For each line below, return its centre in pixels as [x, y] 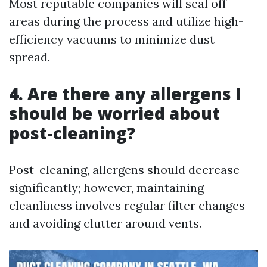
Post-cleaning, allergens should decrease [124, 170]
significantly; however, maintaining [106, 187]
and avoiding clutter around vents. [105, 223]
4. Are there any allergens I [125, 94]
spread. [30, 57]
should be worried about [114, 113]
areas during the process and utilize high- [126, 21]
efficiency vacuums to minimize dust [112, 39]
